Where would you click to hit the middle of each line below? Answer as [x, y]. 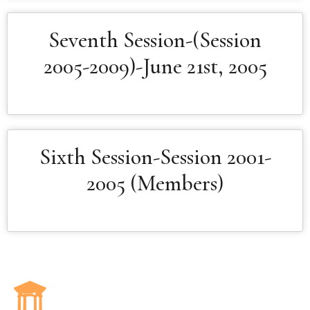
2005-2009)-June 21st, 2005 [155, 66]
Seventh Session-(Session [155, 40]
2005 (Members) [155, 183]
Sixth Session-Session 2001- [155, 157]
